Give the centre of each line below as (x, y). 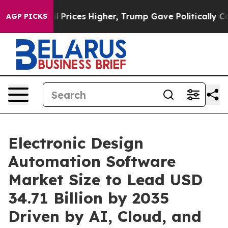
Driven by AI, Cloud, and (105, 216)
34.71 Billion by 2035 (89, 198)
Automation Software (92, 161)
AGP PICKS (27, 16)
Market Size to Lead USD (105, 180)
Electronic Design (76, 143)
